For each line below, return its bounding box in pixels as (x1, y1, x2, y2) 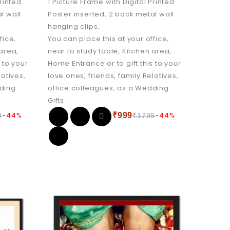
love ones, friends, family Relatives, (47, 70, 179, 81)
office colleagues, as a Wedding (47, 83, 169, 93)
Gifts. (47, 95, 66, 105)
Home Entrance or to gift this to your (47, 58, 181, 68)
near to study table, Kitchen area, (47, 46, 172, 56)
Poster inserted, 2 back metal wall (47, 9, 175, 19)
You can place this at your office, (47, 33, 169, 44)
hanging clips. (47, 21, 100, 31)
